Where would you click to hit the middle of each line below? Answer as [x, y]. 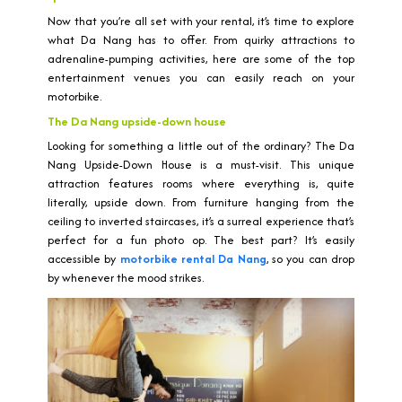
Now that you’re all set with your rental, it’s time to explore [201, 21]
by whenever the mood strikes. [126, 278]
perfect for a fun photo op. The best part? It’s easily [201, 240]
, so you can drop [310, 259]
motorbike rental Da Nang [193, 259]
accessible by [84, 259]
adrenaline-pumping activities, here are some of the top [201, 59]
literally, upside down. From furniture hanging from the [201, 202]
